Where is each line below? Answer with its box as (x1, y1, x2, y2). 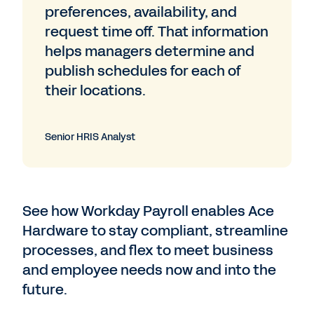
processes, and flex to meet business (22, 240, 273, 260)
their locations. (45, 81, 146, 100)
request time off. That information (45, 22, 268, 41)
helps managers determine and (45, 41, 254, 61)
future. (22, 280, 67, 299)
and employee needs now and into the (22, 260, 276, 280)
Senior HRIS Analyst (45, 130, 135, 144)
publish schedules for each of (45, 61, 241, 81)
